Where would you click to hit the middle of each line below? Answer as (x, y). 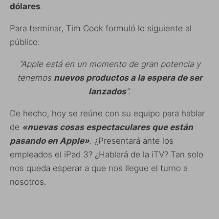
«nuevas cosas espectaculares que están (108, 127)
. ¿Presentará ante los (131, 141)
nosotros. (28, 182)
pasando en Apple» (50, 141)
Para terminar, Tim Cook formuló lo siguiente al (101, 29)
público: (25, 42)
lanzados (107, 92)
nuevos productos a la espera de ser (128, 78)
